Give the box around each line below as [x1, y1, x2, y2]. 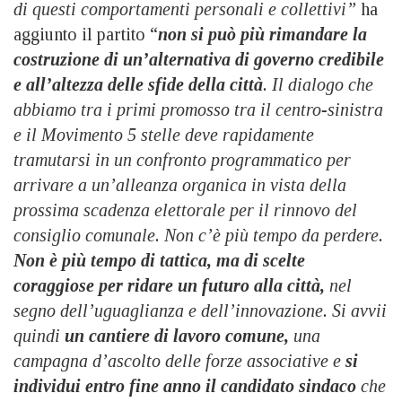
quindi [13, 325, 65, 345]
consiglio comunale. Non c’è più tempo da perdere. [13, 224, 383, 245]
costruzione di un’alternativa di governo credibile [13, 48, 384, 69]
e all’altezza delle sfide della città [13, 74, 263, 94]
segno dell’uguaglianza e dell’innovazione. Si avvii [13, 300, 387, 320]
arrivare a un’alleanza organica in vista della [13, 174, 346, 195]
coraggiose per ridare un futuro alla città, [13, 275, 325, 295]
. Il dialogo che [263, 74, 373, 94]
